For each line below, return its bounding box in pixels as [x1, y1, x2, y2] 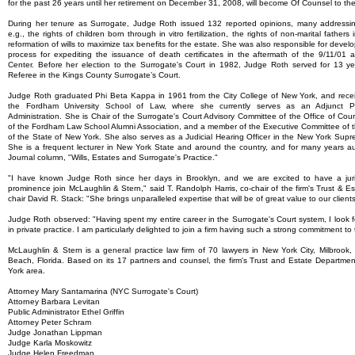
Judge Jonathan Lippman [8, 328, 102, 337]
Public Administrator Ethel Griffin [8, 307, 124, 316]
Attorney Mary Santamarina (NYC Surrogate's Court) [8, 287, 198, 296]
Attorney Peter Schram [8, 318, 91, 326]
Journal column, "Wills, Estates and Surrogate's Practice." [8, 153, 218, 162]
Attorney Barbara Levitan [8, 297, 100, 306]
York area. [8, 266, 45, 275]
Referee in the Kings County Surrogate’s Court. [8, 71, 181, 79]
